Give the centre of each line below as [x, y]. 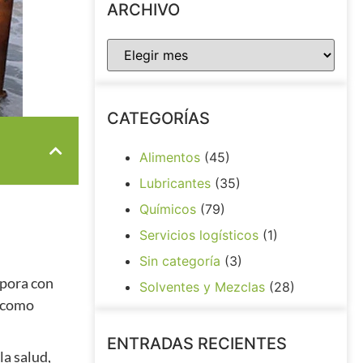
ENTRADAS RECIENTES [197, 344]
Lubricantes [175, 183]
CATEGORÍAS [158, 118]
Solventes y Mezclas [202, 287]
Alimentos [170, 157]
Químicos [168, 209]
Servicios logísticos [199, 235]
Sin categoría [180, 261]
